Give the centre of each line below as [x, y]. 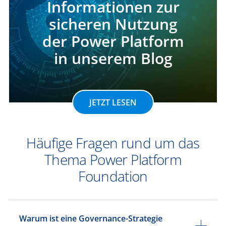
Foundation [113, 176]
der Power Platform [113, 41]
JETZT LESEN [113, 103]
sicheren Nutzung [113, 24]
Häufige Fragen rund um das [113, 143]
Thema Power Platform [113, 160]
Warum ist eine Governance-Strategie [91, 219]
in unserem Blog [113, 59]
